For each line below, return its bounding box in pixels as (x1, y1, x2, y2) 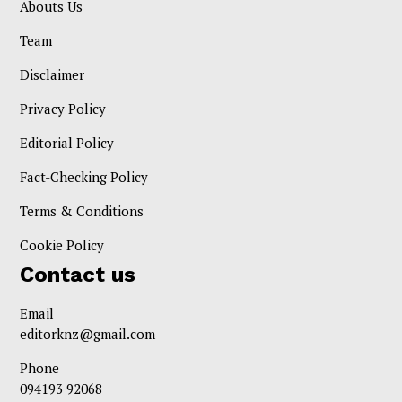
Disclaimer (20, 65, 85, 83)
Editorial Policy (20, 133, 115, 152)
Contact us (20, 261, 136, 287)
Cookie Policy (20, 235, 105, 254)
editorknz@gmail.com (20, 324, 156, 343)
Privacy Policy (20, 99, 107, 118)
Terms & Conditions (20, 201, 144, 220)
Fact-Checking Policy (20, 167, 149, 186)
